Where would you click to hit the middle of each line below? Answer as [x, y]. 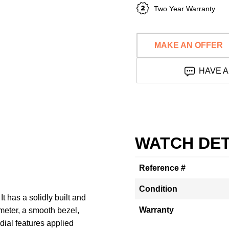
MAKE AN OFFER [188, 45]
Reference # [162, 168]
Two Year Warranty [184, 8]
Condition [158, 189]
